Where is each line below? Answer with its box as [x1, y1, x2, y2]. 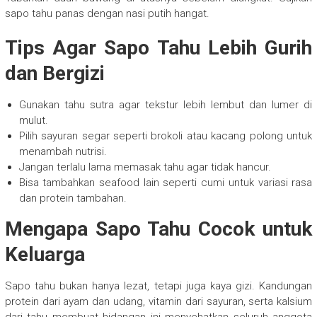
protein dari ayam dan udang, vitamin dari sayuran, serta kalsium [4, 295, 313, 309]
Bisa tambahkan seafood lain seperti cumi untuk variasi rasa [18, 176, 313, 190]
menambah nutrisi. [18, 145, 107, 158]
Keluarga [4, 243, 85, 267]
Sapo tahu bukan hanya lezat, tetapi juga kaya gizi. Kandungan [4, 279, 313, 293]
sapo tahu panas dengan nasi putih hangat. [4, 7, 209, 21]
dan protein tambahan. [18, 192, 127, 205]
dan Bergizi [4, 62, 105, 86]
